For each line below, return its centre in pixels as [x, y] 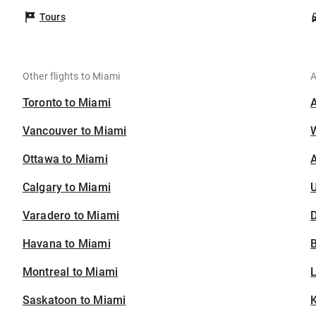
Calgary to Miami [67, 188]
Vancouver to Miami [74, 131]
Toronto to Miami [67, 103]
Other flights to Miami [71, 77]
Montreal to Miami [70, 272]
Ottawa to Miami [65, 159]
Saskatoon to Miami [74, 300]
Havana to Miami [66, 244]
